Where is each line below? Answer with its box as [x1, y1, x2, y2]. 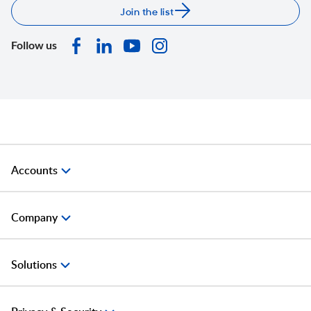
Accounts [11, 162, 58, 178]
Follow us [11, 37, 57, 51]
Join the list [120, 3, 174, 18]
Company [11, 210, 58, 226]
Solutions [11, 257, 57, 273]
